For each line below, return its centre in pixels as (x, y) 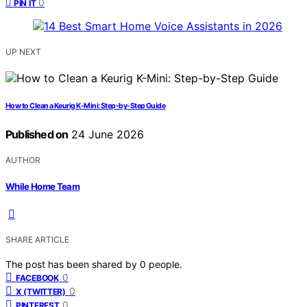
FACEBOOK (37, 278)
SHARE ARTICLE (37, 239)
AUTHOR (23, 160)
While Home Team (43, 186)
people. (165, 264)
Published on (37, 135)
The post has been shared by (73, 264)
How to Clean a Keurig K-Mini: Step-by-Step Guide (86, 106)
